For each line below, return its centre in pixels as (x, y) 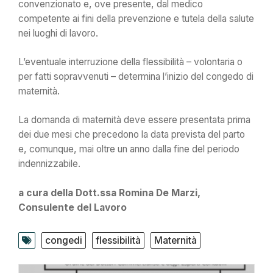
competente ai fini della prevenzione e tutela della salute (136, 18)
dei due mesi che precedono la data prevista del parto (132, 135)
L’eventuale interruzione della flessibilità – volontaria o (130, 62)
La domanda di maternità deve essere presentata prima (134, 120)
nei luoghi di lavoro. (58, 33)
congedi (64, 241)
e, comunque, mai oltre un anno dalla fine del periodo (129, 149)
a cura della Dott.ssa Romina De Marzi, (109, 193)
